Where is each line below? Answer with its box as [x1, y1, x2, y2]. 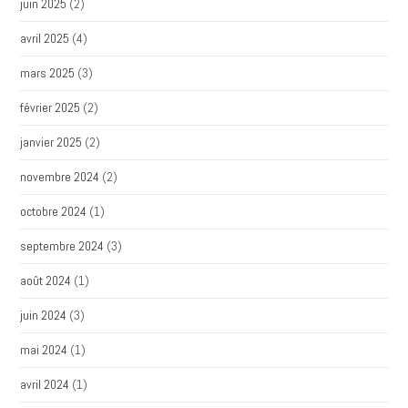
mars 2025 [20, 65, 76, 81]
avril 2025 [20, 30, 70, 46]
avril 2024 [20, 376, 70, 393]
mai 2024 [20, 342, 68, 358]
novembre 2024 [20, 168, 100, 185]
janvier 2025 [20, 134, 83, 150]
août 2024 [20, 272, 72, 289]
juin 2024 [20, 307, 67, 323]
